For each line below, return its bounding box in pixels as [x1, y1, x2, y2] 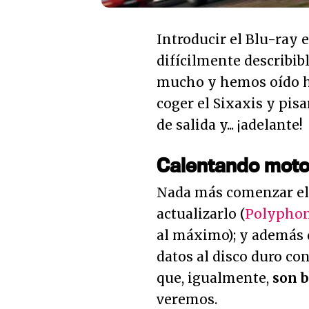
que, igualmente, [157, 269, 272, 286]
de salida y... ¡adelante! [157, 116, 303, 133]
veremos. [157, 290, 217, 308]
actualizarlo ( [157, 205, 245, 222]
